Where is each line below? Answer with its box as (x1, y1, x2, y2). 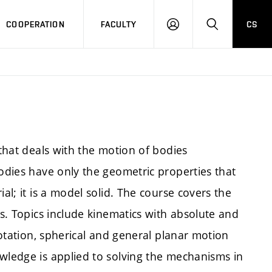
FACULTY (100, 19, 137, 29)
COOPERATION (6, 19, 65, 29)
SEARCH (211, 24, 245, 34)
